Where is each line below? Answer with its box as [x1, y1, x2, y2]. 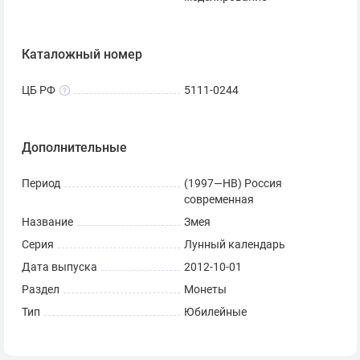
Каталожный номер [22, 47, 142, 63]
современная [184, 193, 254, 207]
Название [22, 215, 73, 230]
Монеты [184, 283, 227, 297]
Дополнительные [22, 140, 127, 156]
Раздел [22, 283, 59, 297]
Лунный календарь [184, 238, 285, 252]
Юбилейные [184, 305, 247, 320]
